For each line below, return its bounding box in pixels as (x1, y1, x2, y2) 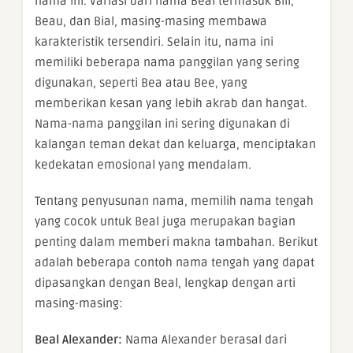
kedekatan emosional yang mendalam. (35, 158, 251, 173)
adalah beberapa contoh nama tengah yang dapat (35, 255, 314, 270)
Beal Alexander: (35, 333, 122, 347)
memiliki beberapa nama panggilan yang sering (35, 55, 299, 70)
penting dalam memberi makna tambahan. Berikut (35, 235, 318, 250)
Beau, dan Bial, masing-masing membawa (35, 14, 267, 29)
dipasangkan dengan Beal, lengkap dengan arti (35, 276, 295, 291)
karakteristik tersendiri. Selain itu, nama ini (35, 35, 273, 50)
